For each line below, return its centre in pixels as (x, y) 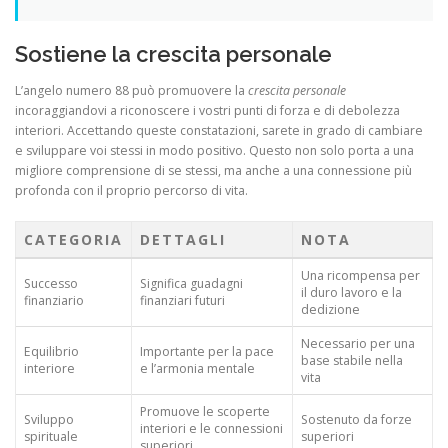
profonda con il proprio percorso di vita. (131, 190)
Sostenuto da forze (356, 419)
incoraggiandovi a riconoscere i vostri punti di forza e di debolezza (207, 110)
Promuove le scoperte (205, 411)
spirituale (51, 436)
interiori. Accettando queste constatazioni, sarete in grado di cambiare (219, 130)
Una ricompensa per (360, 275)
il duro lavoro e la (351, 292)
